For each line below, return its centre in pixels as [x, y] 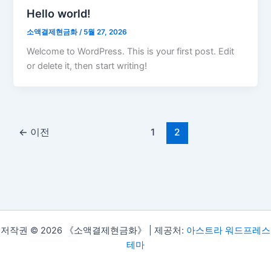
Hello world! [59, 13]
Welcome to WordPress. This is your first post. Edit [131, 52]
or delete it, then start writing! [87, 66]
